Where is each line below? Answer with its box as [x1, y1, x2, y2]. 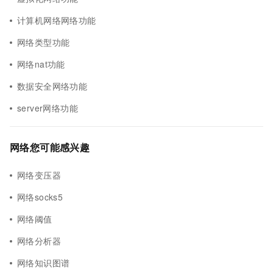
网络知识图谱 [17, 257, 70, 269]
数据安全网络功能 [17, 80, 88, 92]
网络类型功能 [17, 36, 70, 48]
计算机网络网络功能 [17, 14, 96, 26]
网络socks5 [17, 191, 63, 203]
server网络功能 [17, 102, 79, 114]
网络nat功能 [17, 58, 65, 70]
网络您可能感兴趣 [10, 140, 90, 154]
